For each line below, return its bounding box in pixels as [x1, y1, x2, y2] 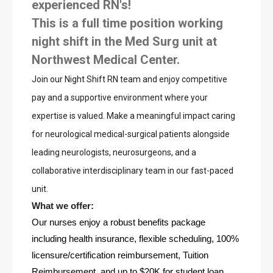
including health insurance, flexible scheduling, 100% [32, 234, 239, 244]
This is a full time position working [32, 16, 223, 30]
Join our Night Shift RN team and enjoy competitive [32, 74, 227, 84]
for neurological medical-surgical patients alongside [32, 129, 230, 139]
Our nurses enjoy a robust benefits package [32, 218, 205, 227]
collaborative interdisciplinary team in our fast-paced [32, 166, 233, 175]
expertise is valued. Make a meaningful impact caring [32, 111, 235, 121]
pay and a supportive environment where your [32, 93, 208, 102]
